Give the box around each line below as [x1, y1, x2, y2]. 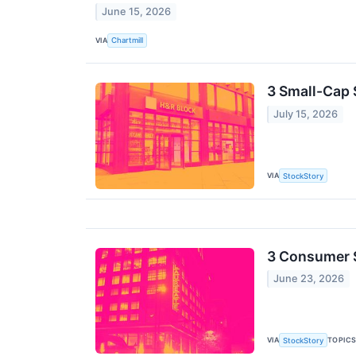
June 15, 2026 [102, 6, 172, 18]
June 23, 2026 [273, 273, 345, 285]
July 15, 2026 [273, 107, 339, 120]
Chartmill [111, 36, 144, 45]
